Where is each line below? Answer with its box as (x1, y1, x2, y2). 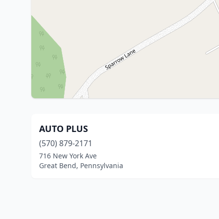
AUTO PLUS (39, 123, 88, 134)
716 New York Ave (39, 151, 97, 160)
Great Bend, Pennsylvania (39, 161, 123, 170)
